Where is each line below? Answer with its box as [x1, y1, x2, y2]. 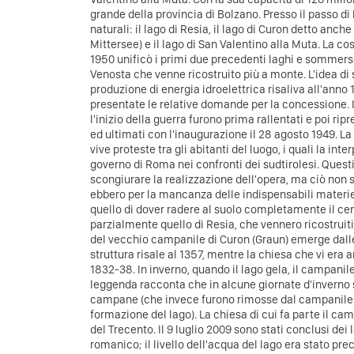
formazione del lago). [90, 307, 199, 322]
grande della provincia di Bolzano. [90, 7, 263, 21]
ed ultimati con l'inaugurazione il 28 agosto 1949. [90, 127, 340, 141]
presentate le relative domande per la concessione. [90, 97, 352, 111]
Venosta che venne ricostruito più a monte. [90, 67, 308, 81]
